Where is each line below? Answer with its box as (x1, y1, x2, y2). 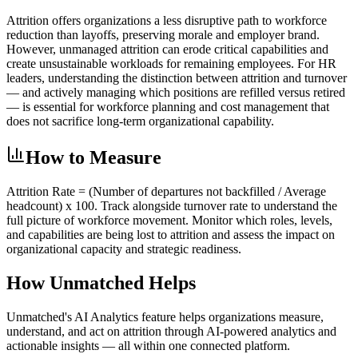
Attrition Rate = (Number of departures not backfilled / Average (6, 185, 326, 199)
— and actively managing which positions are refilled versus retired (6, 86, 345, 100)
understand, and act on (6, 324, 120, 339)
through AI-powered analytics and (161, 324, 336, 339)
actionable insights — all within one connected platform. (6, 339, 290, 353)
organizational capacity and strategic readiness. (6, 242, 241, 257)
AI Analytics (74, 310, 138, 324)
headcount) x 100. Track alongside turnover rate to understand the (6, 199, 337, 213)
